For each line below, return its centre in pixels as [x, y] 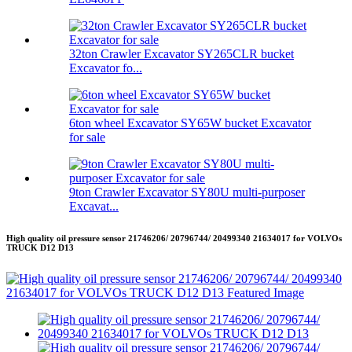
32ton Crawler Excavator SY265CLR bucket [181, 54]
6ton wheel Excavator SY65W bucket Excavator [190, 123]
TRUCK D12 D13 [40, 248]
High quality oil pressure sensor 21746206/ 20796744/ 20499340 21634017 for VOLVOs [174, 238]
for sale [87, 137]
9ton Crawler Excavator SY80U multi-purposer [187, 192]
